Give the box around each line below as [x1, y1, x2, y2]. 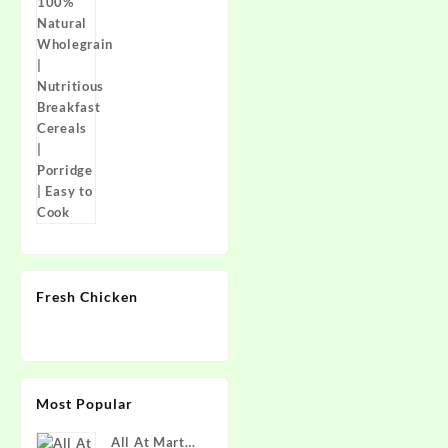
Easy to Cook [111, 61, 195, 77]
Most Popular [36, 395, 133, 412]
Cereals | [111, 19, 170, 35]
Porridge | [111, 40, 175, 56]
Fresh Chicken [36, 288, 138, 305]
